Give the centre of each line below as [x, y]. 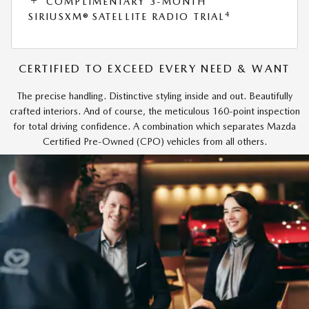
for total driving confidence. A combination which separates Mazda [154, 126]
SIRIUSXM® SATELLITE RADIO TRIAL [127, 17]
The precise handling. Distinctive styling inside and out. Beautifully [154, 96]
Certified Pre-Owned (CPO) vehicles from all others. [154, 141]
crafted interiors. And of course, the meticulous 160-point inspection [154, 111]
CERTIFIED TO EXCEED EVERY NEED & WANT [154, 68]
